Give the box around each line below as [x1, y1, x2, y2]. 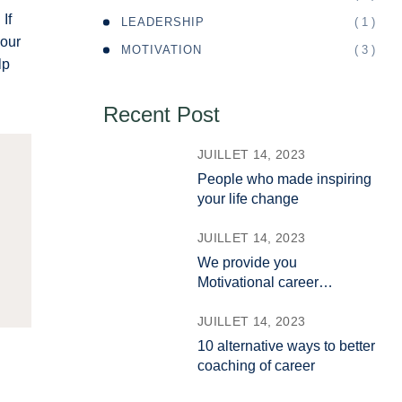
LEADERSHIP [121, 15, 205, 29]
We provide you [197, 255, 297, 270]
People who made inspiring [197, 171, 371, 187]
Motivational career [197, 275, 319, 290]
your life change [197, 191, 299, 206]
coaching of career [197, 358, 315, 373]
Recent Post [103, 102, 220, 127]
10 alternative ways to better [197, 338, 375, 354]
